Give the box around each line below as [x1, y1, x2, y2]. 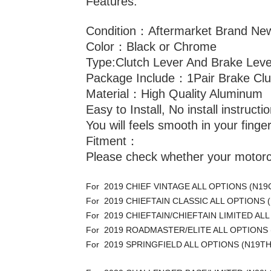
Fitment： [86, 134, 139, 148]
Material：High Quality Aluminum [86, 87, 263, 100]
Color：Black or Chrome [86, 40, 217, 53]
